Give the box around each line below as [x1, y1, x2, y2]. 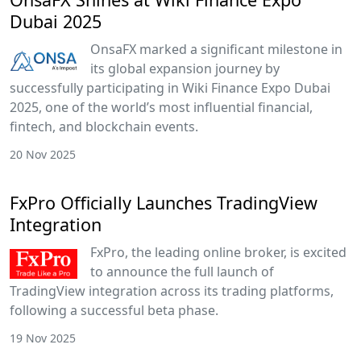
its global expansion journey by [90, 59, 280, 77]
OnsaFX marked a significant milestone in [90, 39, 342, 58]
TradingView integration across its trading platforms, [10, 281, 334, 300]
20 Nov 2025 [10, 146, 76, 162]
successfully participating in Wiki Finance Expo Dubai [10, 78, 330, 97]
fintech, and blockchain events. [10, 117, 198, 135]
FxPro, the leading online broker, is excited [90, 243, 346, 261]
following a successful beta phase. [10, 301, 218, 319]
